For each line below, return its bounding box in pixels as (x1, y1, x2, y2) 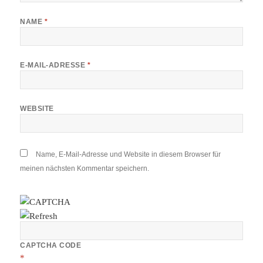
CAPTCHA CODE (20, 241, 82, 249)
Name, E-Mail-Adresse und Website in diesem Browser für (36, 150, 221, 159)
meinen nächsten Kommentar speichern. (20, 164, 150, 173)
